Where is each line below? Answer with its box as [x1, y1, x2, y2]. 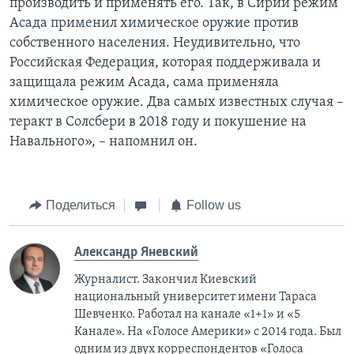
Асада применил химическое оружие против [9, 16, 299, 32]
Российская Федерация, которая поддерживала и [9, 55, 321, 71]
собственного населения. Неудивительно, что [9, 36, 300, 51]
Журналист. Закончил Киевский [74, 273, 257, 286]
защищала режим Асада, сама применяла [9, 75, 279, 91]
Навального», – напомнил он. [9, 134, 198, 150]
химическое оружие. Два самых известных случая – [9, 95, 344, 111]
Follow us [186, 198, 241, 213]
